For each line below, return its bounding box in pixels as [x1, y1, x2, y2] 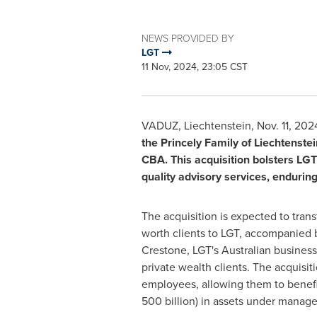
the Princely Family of [141, 134, 254, 151]
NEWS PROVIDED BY [141, 31, 234, 45]
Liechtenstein [183, 117, 251, 134]
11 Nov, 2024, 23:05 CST [141, 59, 248, 74]
